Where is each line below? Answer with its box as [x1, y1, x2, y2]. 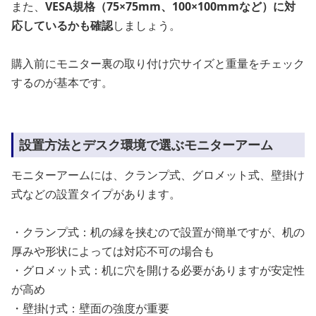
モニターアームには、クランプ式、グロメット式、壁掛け [11, 166, 305, 183]
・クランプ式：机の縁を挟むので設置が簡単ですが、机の [11, 224, 305, 240]
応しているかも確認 [11, 17, 113, 33]
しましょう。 [113, 17, 181, 33]
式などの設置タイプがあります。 [11, 186, 181, 202]
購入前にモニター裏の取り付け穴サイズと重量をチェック [11, 55, 305, 71]
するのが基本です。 [11, 74, 113, 90]
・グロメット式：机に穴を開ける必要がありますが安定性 [11, 262, 305, 278]
